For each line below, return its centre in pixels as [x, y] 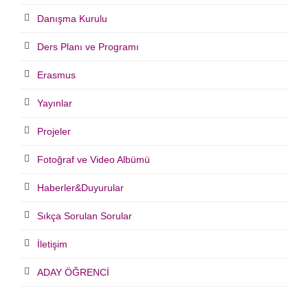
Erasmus [56, 75]
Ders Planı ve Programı [88, 47]
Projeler [54, 132]
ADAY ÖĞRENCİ [73, 273]
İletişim [52, 244]
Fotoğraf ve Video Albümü [93, 160]
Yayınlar [55, 103]
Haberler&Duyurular [80, 188]
